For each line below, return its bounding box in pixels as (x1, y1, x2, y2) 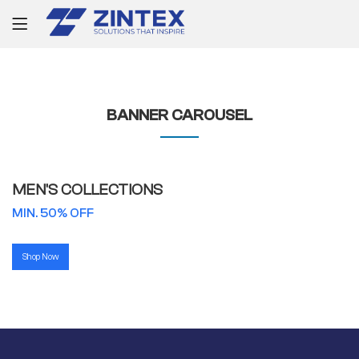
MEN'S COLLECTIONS (12, 180, 163, 200)
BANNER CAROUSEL (107, 106, 252, 124)
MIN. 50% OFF (12, 206, 94, 221)
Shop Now (22, 251, 59, 262)
